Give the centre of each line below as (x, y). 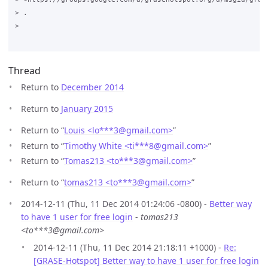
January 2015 (87, 109)
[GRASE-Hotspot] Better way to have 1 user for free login (146, 261)
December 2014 (92, 87)
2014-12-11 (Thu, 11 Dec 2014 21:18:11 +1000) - (129, 248)
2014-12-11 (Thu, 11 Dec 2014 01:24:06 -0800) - (115, 204)
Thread (25, 71)
